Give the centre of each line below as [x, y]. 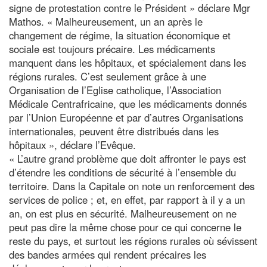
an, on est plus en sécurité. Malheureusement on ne [123, 213]
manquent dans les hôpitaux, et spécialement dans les [128, 62]
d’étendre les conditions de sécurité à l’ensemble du [122, 172]
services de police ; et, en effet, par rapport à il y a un [127, 199]
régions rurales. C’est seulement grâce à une [108, 76]
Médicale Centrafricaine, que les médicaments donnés [128, 103]
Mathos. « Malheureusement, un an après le [106, 21]
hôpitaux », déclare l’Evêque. [72, 145]
